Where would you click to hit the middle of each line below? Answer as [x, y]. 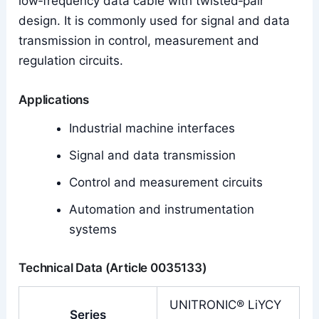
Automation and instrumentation [162, 210]
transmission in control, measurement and [139, 41]
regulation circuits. [71, 61]
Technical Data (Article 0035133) [113, 267]
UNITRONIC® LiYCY [226, 304]
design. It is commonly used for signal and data [155, 21]
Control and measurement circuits [166, 183]
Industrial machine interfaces [152, 129]
